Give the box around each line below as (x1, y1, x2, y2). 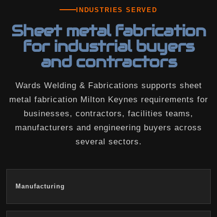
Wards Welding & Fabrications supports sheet (15, 80, 202, 90)
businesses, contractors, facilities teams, (24, 108, 193, 118)
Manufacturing (15, 183, 65, 190)
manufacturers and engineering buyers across (15, 123, 202, 132)
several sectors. (75, 137, 142, 146)
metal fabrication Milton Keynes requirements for (9, 94, 208, 104)
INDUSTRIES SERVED (76, 6, 157, 14)
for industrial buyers (22, 36, 195, 56)
